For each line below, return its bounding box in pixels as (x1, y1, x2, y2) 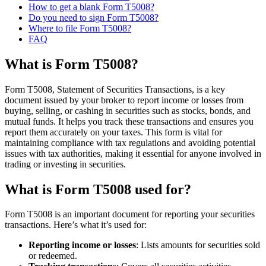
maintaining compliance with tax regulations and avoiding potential (5, 137, 255, 148)
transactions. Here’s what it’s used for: (5, 220, 147, 230)
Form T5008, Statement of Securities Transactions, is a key (5, 84, 225, 94)
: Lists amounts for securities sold (136, 240, 260, 251)
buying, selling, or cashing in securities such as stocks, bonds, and (5, 105, 251, 116)
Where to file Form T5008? (28, 23, 131, 33)
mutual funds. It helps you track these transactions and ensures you (5, 116, 254, 126)
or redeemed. (28, 251, 77, 261)
